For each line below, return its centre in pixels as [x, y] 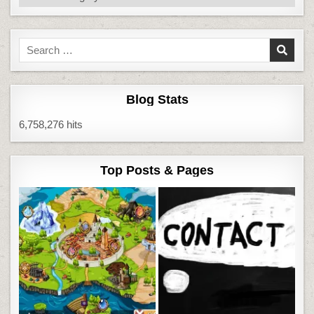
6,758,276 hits [51, 124]
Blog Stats [157, 99]
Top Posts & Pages [157, 170]
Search [35, 45]
